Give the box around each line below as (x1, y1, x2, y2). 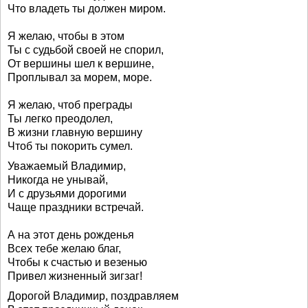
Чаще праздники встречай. (8, 201, 144, 213)
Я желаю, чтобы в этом (8, 30, 124, 42)
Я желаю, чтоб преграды (8, 99, 133, 111)
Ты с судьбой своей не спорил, (8, 44, 164, 56)
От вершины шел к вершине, (8, 58, 154, 69)
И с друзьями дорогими (8, 188, 126, 199)
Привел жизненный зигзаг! (8, 270, 142, 282)
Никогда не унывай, (8, 174, 108, 186)
